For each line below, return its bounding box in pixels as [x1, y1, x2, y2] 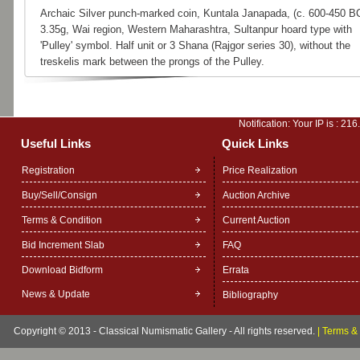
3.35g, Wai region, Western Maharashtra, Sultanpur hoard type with [39, 23, 352, 35]
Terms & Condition [21, 215, 102, 226]
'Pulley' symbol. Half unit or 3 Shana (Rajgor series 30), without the [39, 39, 350, 51]
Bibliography [222, 289, 278, 301]
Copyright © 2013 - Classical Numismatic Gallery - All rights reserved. [13, 325, 317, 337]
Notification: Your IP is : [239, 118, 341, 129]
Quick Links [221, 137, 288, 150]
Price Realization [222, 165, 297, 176]
